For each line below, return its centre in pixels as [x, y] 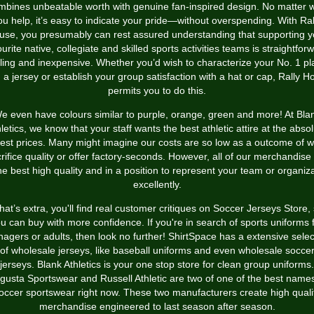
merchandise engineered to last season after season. [157, 306]
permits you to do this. [157, 90]
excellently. [157, 184]
